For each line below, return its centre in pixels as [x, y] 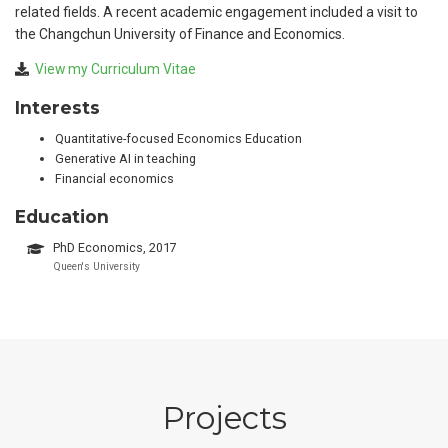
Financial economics [114, 179]
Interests [57, 108]
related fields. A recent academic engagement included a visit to [216, 11]
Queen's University [96, 266]
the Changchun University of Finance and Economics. [180, 33]
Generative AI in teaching [125, 159]
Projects [224, 417]
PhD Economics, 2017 [114, 247]
